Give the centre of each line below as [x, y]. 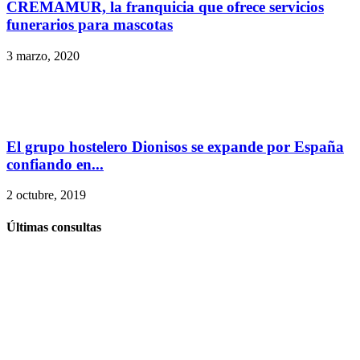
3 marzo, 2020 [43, 55]
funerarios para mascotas [90, 25]
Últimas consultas [54, 227]
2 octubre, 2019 [46, 195]
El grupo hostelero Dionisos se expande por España [175, 146]
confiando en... [55, 164]
